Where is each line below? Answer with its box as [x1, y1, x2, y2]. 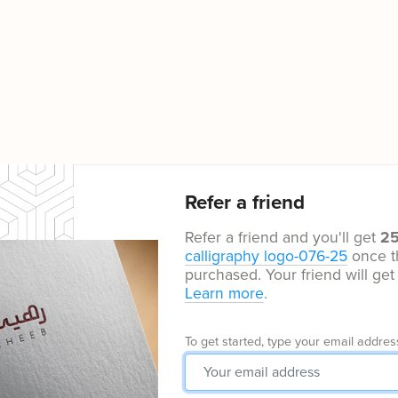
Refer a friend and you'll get [185, 227, 381, 247]
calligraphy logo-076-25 [185, 246, 348, 266]
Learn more [185, 283, 265, 303]
